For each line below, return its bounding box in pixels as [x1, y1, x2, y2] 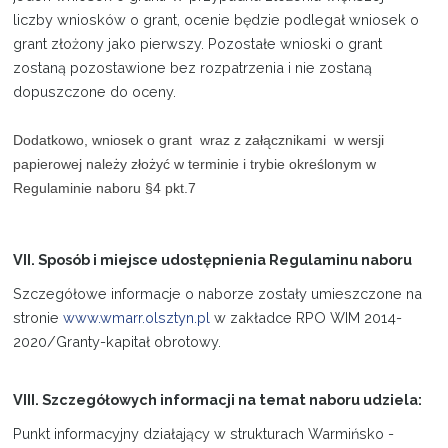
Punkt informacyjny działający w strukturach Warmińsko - [13, 424, 395, 442]
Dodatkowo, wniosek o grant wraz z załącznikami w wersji [13, 131, 385, 148]
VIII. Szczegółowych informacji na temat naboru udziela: [13, 390, 423, 408]
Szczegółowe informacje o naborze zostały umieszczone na [13, 284, 423, 302]
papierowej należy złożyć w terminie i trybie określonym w [13, 155, 377, 172]
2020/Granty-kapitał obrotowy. [13, 332, 222, 350]
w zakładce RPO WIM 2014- [214, 308, 403, 326]
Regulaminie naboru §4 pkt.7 [13, 179, 197, 196]
